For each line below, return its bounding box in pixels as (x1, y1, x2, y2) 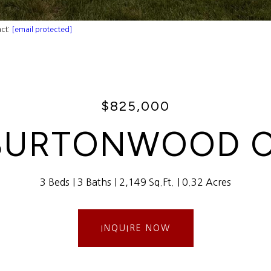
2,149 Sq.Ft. (119, 177, 174, 187)
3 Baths (77, 177, 111, 187)
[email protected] (11, 26, 72, 33)
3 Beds (40, 177, 70, 187)
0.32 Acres (182, 177, 231, 187)
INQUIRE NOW (100, 224, 171, 232)
